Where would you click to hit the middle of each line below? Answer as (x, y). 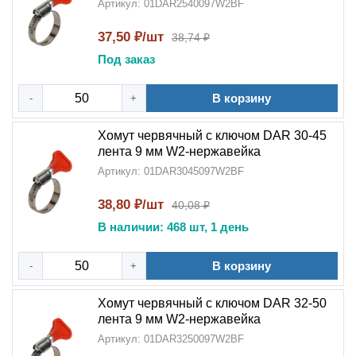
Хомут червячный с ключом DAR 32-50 (212, 303)
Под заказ (126, 59)
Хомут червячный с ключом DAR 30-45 (212, 135)
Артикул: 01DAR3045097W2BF (171, 171)
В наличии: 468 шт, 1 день (173, 227)
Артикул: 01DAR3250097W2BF (171, 339)
